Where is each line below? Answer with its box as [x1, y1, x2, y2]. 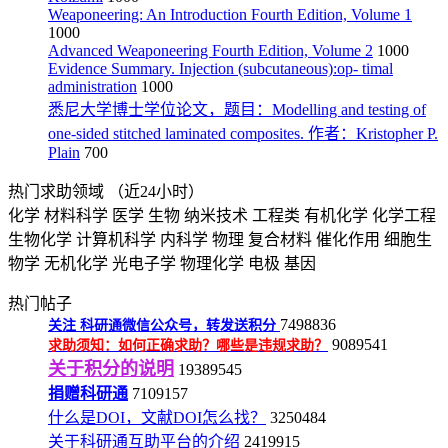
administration [48, 78, 137, 95]
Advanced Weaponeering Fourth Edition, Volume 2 [48, 42, 373, 59]
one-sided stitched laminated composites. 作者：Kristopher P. [48, 125, 438, 142]
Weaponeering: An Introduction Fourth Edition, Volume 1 [48, 6, 412, 23]
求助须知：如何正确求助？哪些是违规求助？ [48, 338, 328, 353]
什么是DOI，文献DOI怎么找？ [48, 409, 266, 426]
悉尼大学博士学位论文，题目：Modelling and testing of [48, 101, 426, 118]
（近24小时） [108, 183, 204, 200]
